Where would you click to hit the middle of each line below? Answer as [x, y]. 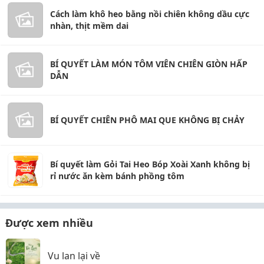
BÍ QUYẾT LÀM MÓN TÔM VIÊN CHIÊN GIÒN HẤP [149, 64]
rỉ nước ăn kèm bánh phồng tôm [117, 176]
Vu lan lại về [74, 255]
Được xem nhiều [49, 222]
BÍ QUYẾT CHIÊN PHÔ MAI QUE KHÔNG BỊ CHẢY [147, 120]
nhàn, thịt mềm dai [89, 25]
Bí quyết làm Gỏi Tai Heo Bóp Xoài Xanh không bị [150, 164]
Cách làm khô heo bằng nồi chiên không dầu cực [150, 14]
